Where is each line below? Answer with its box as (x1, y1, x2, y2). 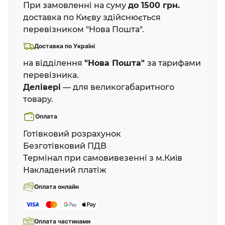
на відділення (23, 58, 84, 68)
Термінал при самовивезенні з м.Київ (23, 153, 182, 163)
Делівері (23, 82, 61, 92)
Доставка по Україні (34, 42, 95, 50)
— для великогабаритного (61, 82, 174, 92)
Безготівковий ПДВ (23, 141, 106, 151)
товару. (23, 94, 53, 104)
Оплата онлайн (34, 182, 79, 190)
